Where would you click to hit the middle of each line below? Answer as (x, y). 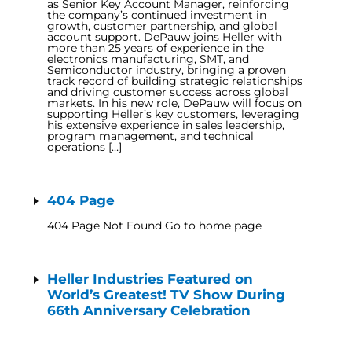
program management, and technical (150, 136)
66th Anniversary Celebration (149, 310)
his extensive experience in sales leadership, (166, 125)
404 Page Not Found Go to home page (154, 225)
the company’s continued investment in (157, 15)
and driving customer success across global (168, 92)
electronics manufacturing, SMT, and (148, 59)
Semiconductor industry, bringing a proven (167, 70)
